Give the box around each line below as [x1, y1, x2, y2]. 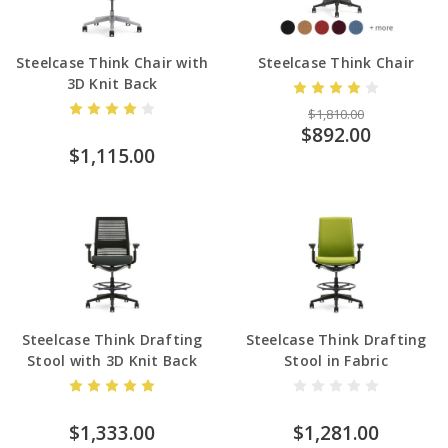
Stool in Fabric [284, 350, 388, 370]
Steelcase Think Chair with [15, 52, 209, 72]
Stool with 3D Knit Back [27, 350, 197, 370]
